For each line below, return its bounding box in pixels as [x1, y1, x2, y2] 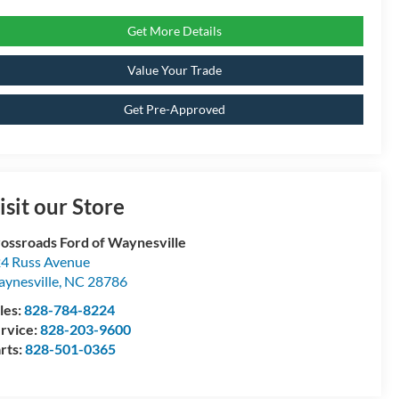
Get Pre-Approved [123, 102, 225, 118]
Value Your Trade [126, 62, 222, 78]
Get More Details [126, 23, 222, 39]
